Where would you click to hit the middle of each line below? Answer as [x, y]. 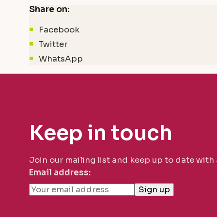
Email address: [60, 173]
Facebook [59, 30]
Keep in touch [101, 133]
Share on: [49, 9]
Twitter [53, 44]
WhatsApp [61, 59]
